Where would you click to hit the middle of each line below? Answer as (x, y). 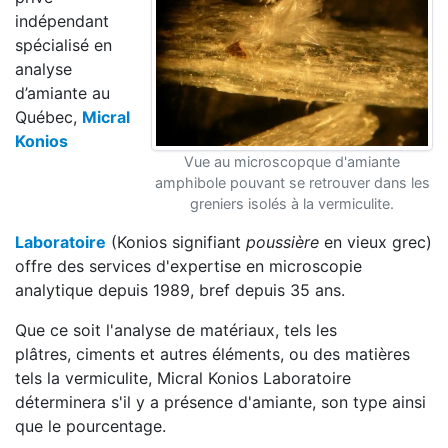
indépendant (62, 21)
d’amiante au (62, 93)
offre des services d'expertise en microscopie (188, 266)
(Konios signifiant (176, 242)
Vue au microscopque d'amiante (292, 161)
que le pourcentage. (90, 426)
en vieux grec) (375, 242)
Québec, (48, 117)
